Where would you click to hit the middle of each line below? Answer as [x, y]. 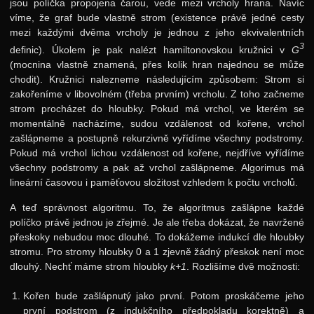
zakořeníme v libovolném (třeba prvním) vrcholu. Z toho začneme [157, 94]
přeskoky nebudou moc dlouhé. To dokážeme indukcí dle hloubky [157, 237]
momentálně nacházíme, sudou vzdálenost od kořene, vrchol [157, 124]
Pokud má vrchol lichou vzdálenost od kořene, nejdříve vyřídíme [157, 153]
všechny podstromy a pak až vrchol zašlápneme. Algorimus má [157, 168]
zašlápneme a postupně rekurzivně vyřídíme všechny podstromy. [157, 138]
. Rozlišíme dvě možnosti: [244, 266]
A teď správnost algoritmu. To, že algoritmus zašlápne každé [157, 207]
